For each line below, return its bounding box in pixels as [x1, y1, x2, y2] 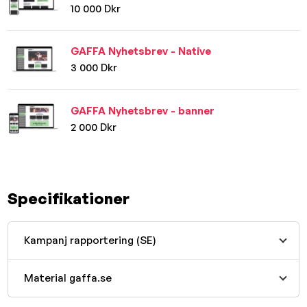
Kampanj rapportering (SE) [23, 234, 156, 247]
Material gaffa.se [23, 271, 112, 284]
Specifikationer [8, 188, 130, 208]
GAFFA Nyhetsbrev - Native [71, 45, 212, 58]
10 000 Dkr [71, 1, 121, 15]
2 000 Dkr [71, 120, 117, 134]
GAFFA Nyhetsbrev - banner [71, 103, 215, 117]
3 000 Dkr [71, 61, 118, 75]
